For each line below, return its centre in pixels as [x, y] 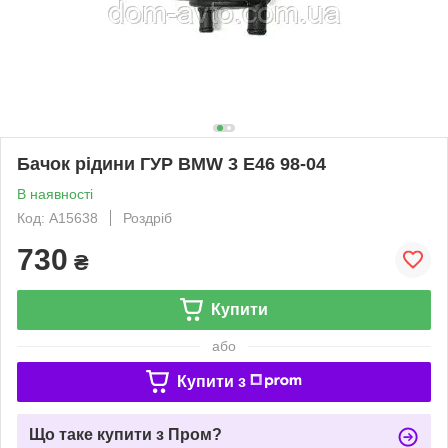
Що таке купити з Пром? [125, 434]
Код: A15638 [57, 217]
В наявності [55, 193]
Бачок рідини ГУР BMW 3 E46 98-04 [171, 163]
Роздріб [147, 217]
